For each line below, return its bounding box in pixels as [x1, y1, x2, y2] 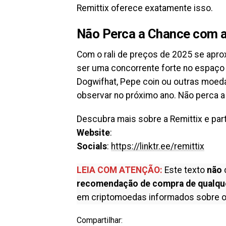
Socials [77, 141, 107, 151]
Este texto [164, 164, 205, 175]
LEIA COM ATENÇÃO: [77, 164, 162, 175]
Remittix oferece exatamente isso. [77, 3, 213, 13]
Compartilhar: [77, 215, 123, 225]
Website [77, 127, 110, 138]
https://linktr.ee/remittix [111, 141, 204, 151]
